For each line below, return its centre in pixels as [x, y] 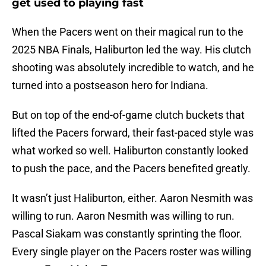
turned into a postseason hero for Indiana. [110, 85]
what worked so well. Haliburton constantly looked [130, 151]
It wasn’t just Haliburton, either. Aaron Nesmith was [132, 198]
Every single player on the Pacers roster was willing [132, 252]
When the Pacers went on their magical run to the [128, 32]
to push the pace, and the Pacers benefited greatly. [131, 169]
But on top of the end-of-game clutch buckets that [128, 115]
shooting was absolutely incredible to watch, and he [133, 68]
